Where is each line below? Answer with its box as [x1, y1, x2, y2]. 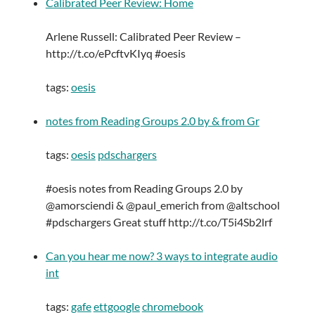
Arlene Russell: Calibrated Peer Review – [45, 30, 241, 44]
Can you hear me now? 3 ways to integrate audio [45, 249, 278, 263]
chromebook [141, 300, 203, 314]
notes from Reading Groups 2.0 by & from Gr [45, 114, 259, 128]
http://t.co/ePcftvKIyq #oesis [45, 46, 186, 60]
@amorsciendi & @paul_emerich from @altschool [45, 198, 280, 212]
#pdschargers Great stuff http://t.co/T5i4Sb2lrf [45, 215, 272, 229]
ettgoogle [93, 300, 140, 314]
